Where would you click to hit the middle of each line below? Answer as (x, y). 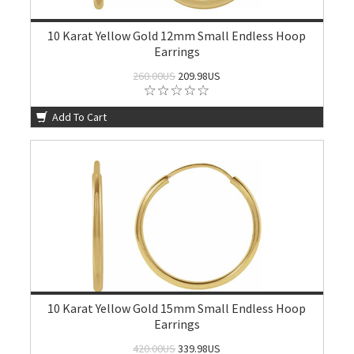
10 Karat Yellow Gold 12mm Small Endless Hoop (177, 36)
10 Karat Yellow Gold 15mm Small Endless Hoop (177, 308)
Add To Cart (79, 117)
